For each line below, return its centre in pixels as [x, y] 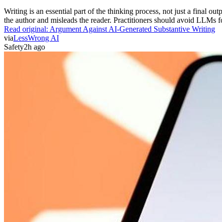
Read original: [27, 29]
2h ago [34, 47]
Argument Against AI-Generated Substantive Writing [132, 29]
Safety [14, 47]
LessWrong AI [36, 38]
